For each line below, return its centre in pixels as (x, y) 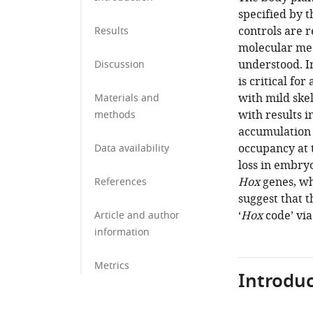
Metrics (112, 266)
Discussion (119, 65)
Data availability (132, 148)
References (121, 182)
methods (115, 115)
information (122, 232)
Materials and (127, 98)
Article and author (137, 216)
